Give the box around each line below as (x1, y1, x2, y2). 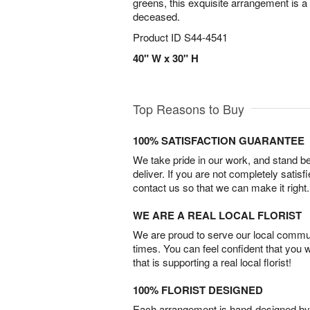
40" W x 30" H (133, 51, 199, 66)
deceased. (133, 9, 180, 24)
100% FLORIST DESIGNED (133, 282, 263, 298)
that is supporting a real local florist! (133, 255, 291, 270)
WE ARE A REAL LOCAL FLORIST (133, 208, 302, 224)
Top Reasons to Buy (133, 100, 244, 118)
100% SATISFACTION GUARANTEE (133, 133, 304, 149)
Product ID (133, 30, 184, 44)
